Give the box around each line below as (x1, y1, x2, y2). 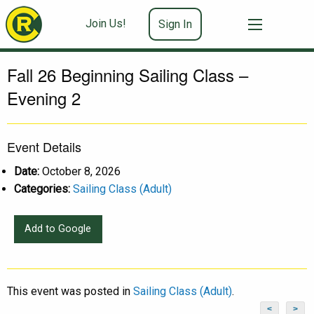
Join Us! (85, 17, 126, 31)
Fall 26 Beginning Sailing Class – (7, 62, 248, 87)
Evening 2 (7, 85, 81, 110)
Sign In (158, 17, 192, 31)
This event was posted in (7, 285, 133, 299)
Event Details (7, 137, 81, 156)
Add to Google (25, 223, 92, 235)
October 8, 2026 (42, 164, 121, 178)
